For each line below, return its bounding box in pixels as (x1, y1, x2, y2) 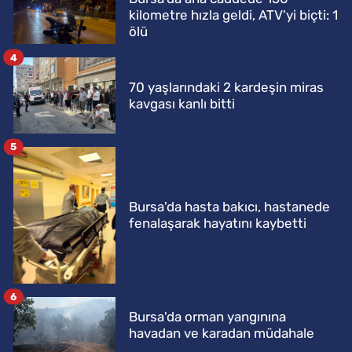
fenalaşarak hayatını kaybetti (129, 214, 306, 231)
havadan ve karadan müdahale (129, 325, 314, 342)
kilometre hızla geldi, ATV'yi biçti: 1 (129, 7, 338, 24)
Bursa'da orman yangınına (129, 309, 286, 325)
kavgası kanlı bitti (129, 95, 235, 112)
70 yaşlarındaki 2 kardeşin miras (129, 79, 324, 95)
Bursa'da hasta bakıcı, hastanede (129, 198, 330, 214)
